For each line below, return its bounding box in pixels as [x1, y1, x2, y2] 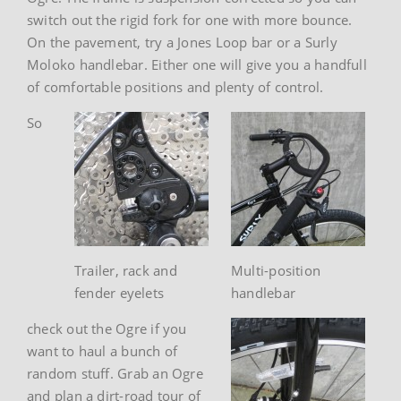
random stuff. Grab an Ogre [27, 363, 203, 382]
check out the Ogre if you [27, 319, 187, 337]
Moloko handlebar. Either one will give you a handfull [27, 55, 367, 73]
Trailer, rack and [74, 260, 177, 279]
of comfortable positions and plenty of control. [27, 77, 324, 96]
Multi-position [231, 260, 321, 279]
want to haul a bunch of [27, 341, 178, 360]
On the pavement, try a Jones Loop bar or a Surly [27, 32, 337, 51]
